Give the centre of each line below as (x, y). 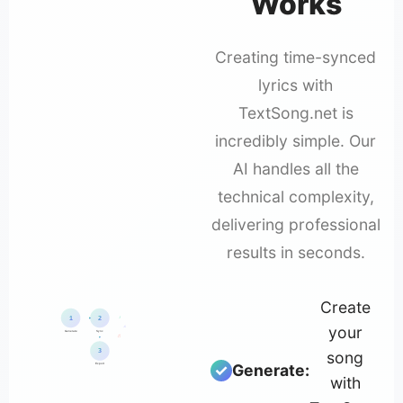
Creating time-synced (296, 58)
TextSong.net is (296, 113)
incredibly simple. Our (296, 141)
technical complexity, (296, 197)
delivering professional (296, 225)
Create (345, 308)
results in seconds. (296, 253)
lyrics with (296, 85)
